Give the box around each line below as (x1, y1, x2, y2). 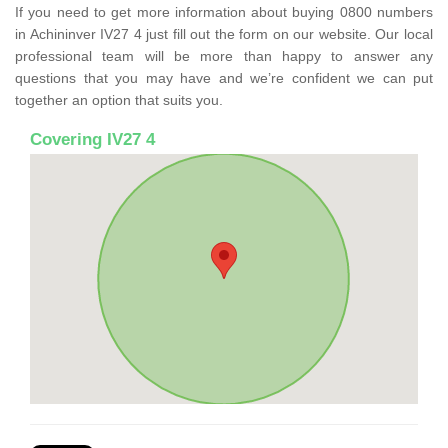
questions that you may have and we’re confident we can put (15, 69, 433, 86)
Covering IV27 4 (30, 129, 155, 149)
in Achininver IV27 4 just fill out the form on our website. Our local (15, 25, 433, 42)
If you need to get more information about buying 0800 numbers (15, 3, 433, 20)
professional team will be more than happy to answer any (15, 47, 433, 64)
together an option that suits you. (15, 91, 223, 108)
